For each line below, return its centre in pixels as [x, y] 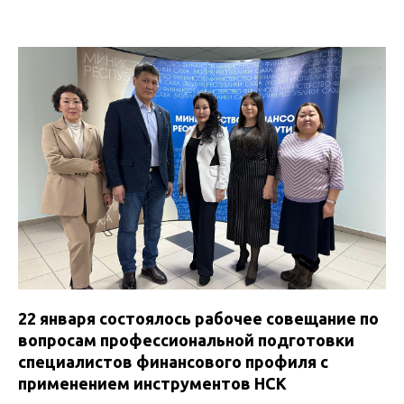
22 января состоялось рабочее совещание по [198, 319]
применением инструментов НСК [152, 384]
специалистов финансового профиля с [173, 362]
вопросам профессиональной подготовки [186, 340]
